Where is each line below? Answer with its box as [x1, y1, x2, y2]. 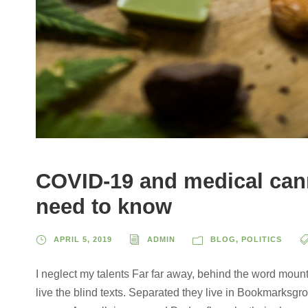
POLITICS [241, 234, 282, 243]
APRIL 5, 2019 [54, 234, 112, 243]
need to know [36, 194, 172, 219]
